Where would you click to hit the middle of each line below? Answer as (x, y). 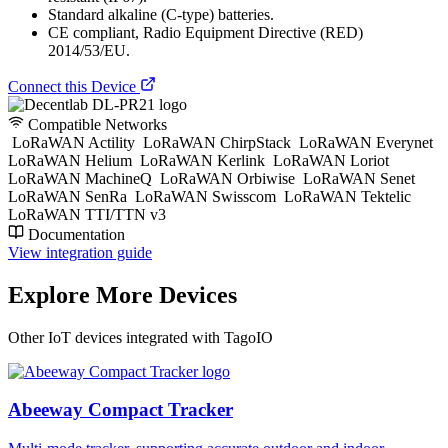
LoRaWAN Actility (73, 142)
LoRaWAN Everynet (366, 142)
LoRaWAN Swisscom (205, 196)
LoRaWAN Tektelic (347, 196)
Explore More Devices (122, 294)
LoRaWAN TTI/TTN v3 (87, 214)
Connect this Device (74, 86)
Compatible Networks (95, 124)
